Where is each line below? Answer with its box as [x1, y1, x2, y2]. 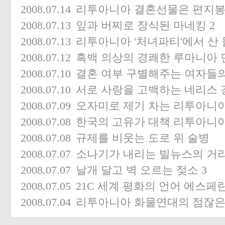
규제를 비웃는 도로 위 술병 [76, 132, 209, 145]
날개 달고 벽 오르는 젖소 [76, 164, 198, 177]
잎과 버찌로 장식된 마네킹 [76, 20, 206, 32]
